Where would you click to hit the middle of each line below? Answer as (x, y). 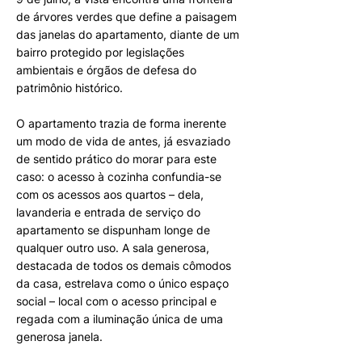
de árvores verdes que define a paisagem (126, 17)
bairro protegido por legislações (100, 52)
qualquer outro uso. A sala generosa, (113, 248)
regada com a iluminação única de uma (120, 319)
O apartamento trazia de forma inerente (121, 123)
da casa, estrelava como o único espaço (122, 283)
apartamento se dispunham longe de (113, 230)
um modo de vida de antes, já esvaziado (123, 141)
